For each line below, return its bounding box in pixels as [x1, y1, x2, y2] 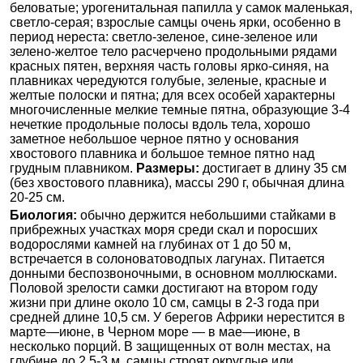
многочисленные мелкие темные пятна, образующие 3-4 [10, 103, 350, 117]
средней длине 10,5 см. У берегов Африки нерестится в [10, 310, 345, 325]
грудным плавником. [10, 161, 136, 176]
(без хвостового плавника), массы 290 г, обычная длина [10, 176, 344, 190]
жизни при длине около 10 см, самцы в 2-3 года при [10, 296, 319, 310]
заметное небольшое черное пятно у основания [10, 132, 299, 147]
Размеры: [136, 161, 199, 176]
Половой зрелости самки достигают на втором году [10, 281, 318, 296]
